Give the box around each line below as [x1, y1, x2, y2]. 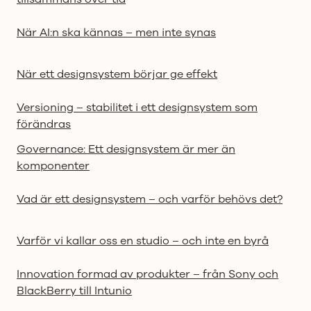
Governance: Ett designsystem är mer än [17, 141, 235, 157]
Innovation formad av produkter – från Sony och [17, 266, 278, 282]
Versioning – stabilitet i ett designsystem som [17, 99, 258, 115]
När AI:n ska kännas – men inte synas [17, 24, 216, 40]
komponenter [17, 158, 90, 174]
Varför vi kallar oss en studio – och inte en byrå [17, 233, 269, 249]
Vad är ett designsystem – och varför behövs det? [17, 191, 283, 207]
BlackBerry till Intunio [17, 283, 132, 299]
